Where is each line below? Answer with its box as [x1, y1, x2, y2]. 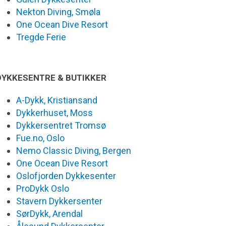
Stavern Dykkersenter [16, 196, 102, 207]
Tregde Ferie [16, 32, 66, 43]
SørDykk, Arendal [16, 208, 83, 219]
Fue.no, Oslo [16, 133, 65, 144]
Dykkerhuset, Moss [16, 107, 93, 119]
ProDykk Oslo [16, 183, 69, 194]
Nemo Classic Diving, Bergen [16, 145, 131, 156]
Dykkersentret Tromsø [16, 120, 106, 131]
